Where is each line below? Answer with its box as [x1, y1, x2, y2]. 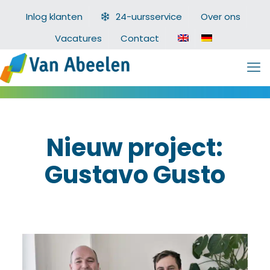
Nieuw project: [46, 131, 224, 165]
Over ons [200, 10, 240, 23]
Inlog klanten [25, 10, 83, 23]
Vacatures [55, 32, 102, 45]
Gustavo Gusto [44, 158, 225, 192]
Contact [121, 32, 159, 45]
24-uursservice [115, 10, 182, 23]
